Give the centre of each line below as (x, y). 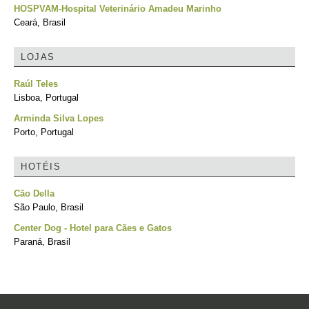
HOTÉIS (41, 167)
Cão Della (34, 193)
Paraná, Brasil (42, 242)
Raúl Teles (36, 84)
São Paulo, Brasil (49, 207)
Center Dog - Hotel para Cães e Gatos (93, 228)
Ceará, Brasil (40, 22)
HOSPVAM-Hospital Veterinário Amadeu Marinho (118, 9)
